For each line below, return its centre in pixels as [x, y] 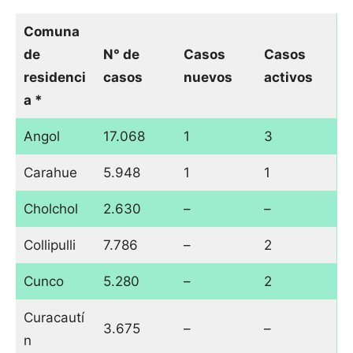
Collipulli [49, 245]
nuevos [208, 78]
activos [288, 78]
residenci [54, 78]
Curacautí [54, 318]
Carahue [50, 173]
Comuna [51, 32]
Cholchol [50, 209]
